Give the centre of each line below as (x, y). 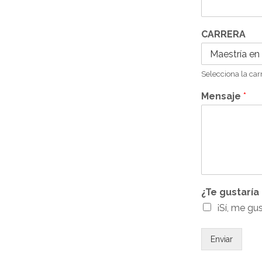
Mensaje (222, 96)
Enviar (221, 239)
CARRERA (223, 34)
